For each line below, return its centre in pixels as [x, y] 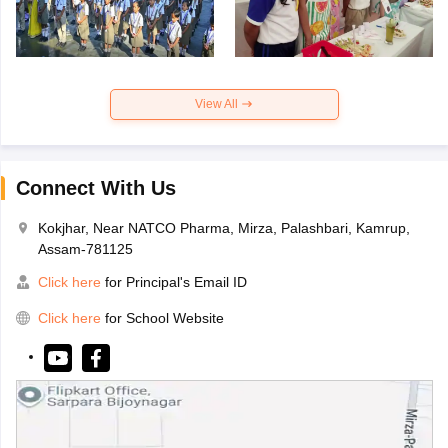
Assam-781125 [85, 248]
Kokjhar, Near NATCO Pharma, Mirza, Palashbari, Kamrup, [223, 227]
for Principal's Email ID [173, 281]
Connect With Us [95, 187]
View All [218, 103]
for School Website [164, 317]
